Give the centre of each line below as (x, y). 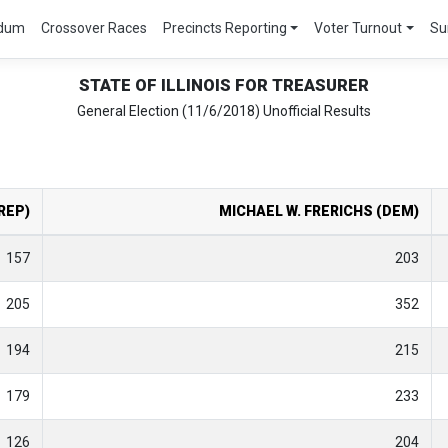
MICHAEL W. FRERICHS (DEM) (319, 210)
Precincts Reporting (224, 28)
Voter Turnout (358, 28)
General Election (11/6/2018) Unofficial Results (224, 110)
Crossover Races (93, 28)
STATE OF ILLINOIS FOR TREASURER (224, 84)
